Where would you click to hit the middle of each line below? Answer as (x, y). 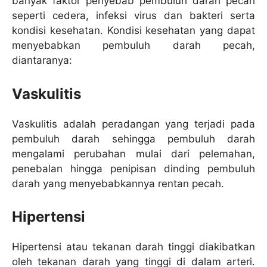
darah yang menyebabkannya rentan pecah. (118, 183)
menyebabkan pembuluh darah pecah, (133, 46)
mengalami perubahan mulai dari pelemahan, (133, 153)
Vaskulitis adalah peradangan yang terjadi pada (133, 124)
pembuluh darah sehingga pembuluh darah (133, 139)
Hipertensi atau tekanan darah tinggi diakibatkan (133, 247)
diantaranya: (42, 60)
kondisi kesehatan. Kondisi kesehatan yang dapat (133, 31)
